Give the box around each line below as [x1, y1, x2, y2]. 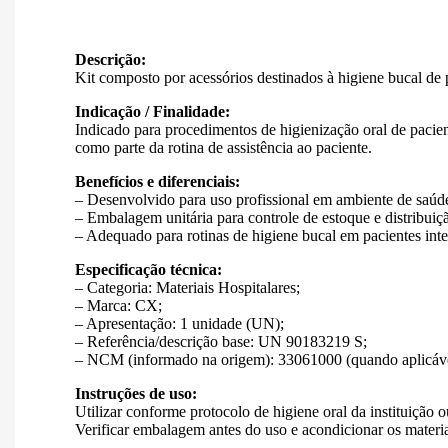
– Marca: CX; [75, 296, 162, 314]
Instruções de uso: [75, 384, 197, 402]
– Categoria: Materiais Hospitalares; [75, 278, 300, 296]
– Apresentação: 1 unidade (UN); [75, 314, 284, 332]
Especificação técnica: [75, 260, 222, 278]
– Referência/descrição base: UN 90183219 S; [75, 332, 367, 350]
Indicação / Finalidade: [75, 102, 230, 120]
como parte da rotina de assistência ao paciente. [75, 138, 372, 156]
